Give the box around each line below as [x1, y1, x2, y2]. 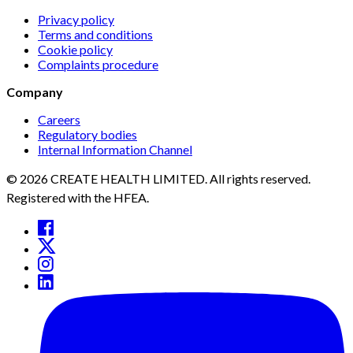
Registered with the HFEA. [6, 190, 149, 206]
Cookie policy [38, 42, 113, 58]
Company [6, 84, 63, 100]
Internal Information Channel [38, 142, 192, 158]
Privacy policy [38, 12, 114, 28]
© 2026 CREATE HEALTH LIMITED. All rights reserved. [6, 171, 310, 187]
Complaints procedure [38, 57, 158, 72]
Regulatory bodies [38, 127, 137, 143]
